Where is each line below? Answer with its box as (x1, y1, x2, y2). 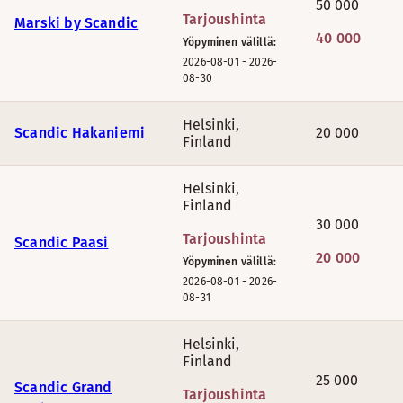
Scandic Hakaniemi (14, 124, 146, 141)
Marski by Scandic (14, 14, 139, 31)
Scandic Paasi (14, 234, 109, 251)
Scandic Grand (14, 379, 112, 396)
